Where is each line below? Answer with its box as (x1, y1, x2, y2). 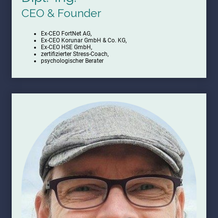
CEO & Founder (21, 6, 101, 19)
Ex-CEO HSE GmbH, (41, 43, 92, 51)
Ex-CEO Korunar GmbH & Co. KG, (41, 36, 127, 44)
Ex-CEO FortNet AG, (41, 30, 91, 37)
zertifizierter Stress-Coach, (41, 50, 109, 57)
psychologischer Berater (41, 57, 104, 64)
